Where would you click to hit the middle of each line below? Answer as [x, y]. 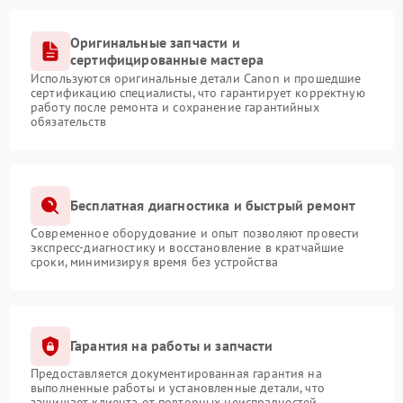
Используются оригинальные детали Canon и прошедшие [196, 78]
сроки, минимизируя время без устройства [154, 261]
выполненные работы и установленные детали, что [178, 387]
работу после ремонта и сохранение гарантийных [175, 107]
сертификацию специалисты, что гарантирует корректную [198, 92]
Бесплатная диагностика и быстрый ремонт [213, 206]
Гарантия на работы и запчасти [172, 346]
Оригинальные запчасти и [155, 42]
